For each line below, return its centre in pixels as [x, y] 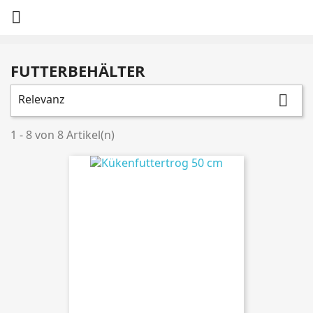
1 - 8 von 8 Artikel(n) [63, 135]
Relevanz [42, 99]
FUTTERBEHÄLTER [78, 71]
